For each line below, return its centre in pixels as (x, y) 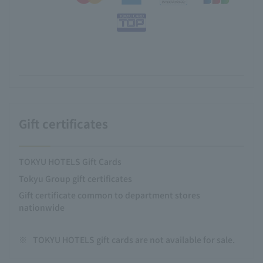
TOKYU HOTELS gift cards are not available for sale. (134, 240)
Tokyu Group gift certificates (75, 178)
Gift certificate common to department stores (109, 195)
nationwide (42, 207)
